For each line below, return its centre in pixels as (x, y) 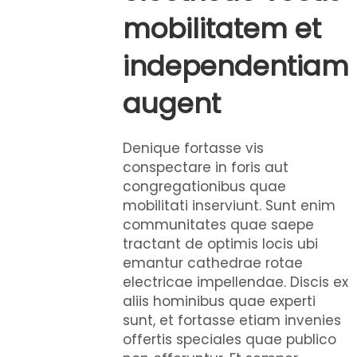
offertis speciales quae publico (229, 339)
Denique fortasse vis (193, 148)
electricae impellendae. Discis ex (235, 282)
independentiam (236, 66)
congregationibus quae (204, 186)
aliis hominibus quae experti (219, 301)
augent (172, 104)
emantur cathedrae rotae (213, 263)
